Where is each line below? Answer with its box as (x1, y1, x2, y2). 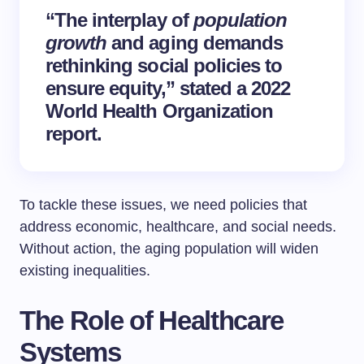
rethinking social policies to (45, 54, 283, 76)
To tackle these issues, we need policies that (19, 197, 307, 213)
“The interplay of (45, 9, 193, 31)
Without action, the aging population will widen (19, 240, 318, 257)
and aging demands (106, 32, 283, 54)
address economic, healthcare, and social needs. (19, 219, 336, 235)
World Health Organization (45, 100, 273, 122)
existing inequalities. (19, 262, 150, 279)
